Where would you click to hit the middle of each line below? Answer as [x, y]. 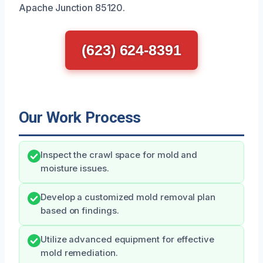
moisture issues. [75, 169]
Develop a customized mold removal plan [128, 198]
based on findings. [80, 211]
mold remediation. [79, 253]
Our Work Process [80, 118]
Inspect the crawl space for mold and [119, 155]
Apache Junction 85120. [72, 8]
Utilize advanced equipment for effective [127, 240]
